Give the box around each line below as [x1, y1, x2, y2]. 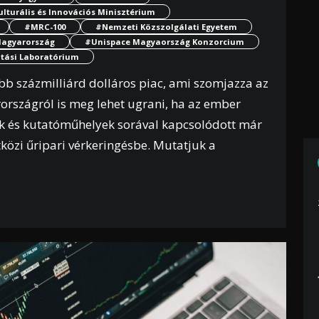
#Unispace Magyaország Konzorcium [85, 36, 244, 48]
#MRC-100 [24, 21, 66, 33]
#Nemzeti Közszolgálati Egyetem [95, 21, 237, 33]
